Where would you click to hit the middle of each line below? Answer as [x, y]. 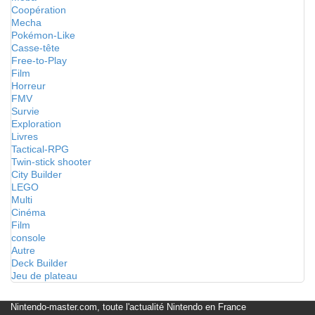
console [28, 238]
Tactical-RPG [40, 149]
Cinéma [28, 212]
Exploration [36, 124]
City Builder [37, 174]
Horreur [28, 86]
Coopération [39, 10]
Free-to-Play [39, 60]
